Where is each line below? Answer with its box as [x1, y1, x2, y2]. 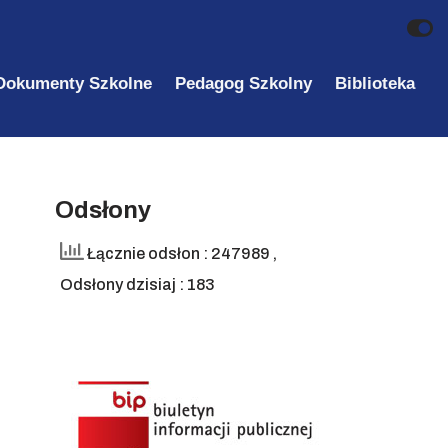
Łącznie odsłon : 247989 [84, 244, 273, 262]
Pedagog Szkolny [174, 73, 312, 93]
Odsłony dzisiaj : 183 [60, 275, 215, 293]
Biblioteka [334, 73, 415, 93]
